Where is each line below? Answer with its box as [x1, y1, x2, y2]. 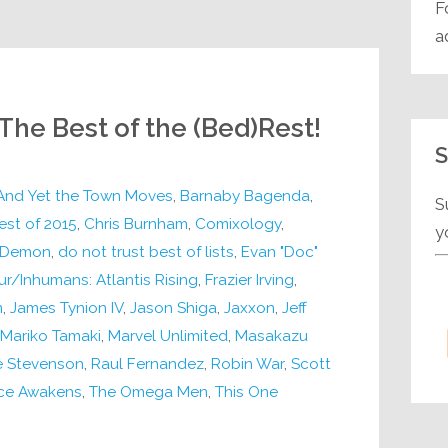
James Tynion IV [9, 298, 123, 317]
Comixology [194, 214, 281, 233]
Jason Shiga [129, 298, 217, 317]
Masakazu [234, 326, 308, 345]
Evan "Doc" [240, 242, 318, 261]
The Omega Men [88, 382, 208, 401]
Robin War [210, 354, 284, 373]
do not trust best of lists [57, 242, 234, 261]
